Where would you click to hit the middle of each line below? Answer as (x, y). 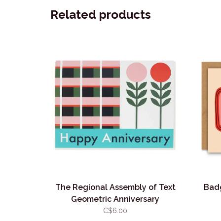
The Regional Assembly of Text (115, 187)
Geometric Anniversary (115, 199)
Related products (101, 15)
